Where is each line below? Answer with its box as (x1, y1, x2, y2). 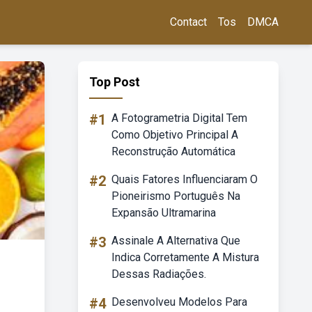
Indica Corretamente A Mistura (111, 251, 259, 264)
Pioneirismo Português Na (111, 189, 240, 203)
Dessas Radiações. (111, 267, 206, 281)
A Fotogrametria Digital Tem (111, 111, 247, 125)
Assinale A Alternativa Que (111, 234, 240, 247)
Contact (170, 15, 207, 29)
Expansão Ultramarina (111, 206, 216, 219)
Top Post (89, 75, 140, 89)
